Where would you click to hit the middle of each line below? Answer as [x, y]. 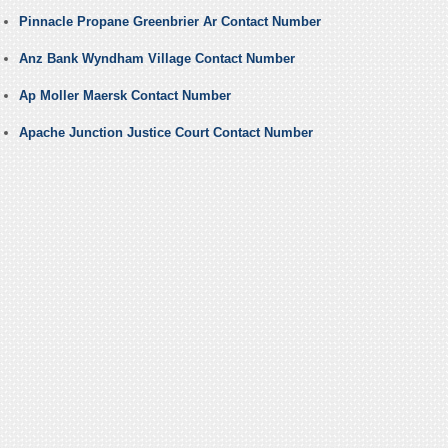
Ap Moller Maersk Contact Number [124, 96]
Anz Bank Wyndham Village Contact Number [156, 59]
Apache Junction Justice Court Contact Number [165, 133]
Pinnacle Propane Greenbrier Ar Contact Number [169, 22]
